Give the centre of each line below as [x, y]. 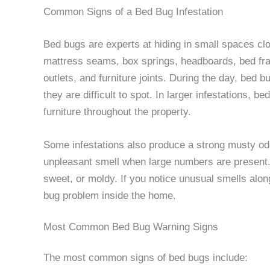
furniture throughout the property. [117, 111]
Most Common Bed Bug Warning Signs [131, 227]
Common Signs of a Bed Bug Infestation [133, 12]
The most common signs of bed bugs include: [146, 257]
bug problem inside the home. [110, 196]
